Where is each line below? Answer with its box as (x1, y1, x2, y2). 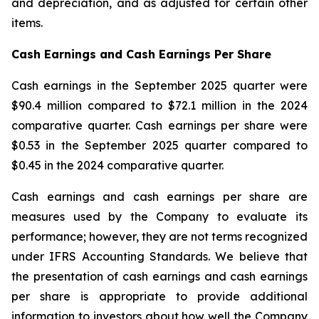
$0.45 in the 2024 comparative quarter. (11, 158, 229, 172)
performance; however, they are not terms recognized (11, 229, 308, 244)
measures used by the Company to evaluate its (11, 209, 308, 224)
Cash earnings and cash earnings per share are (11, 189, 308, 204)
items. (11, 16, 43, 30)
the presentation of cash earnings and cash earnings (11, 269, 308, 283)
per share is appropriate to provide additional (11, 289, 308, 303)
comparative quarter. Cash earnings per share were (11, 118, 308, 132)
